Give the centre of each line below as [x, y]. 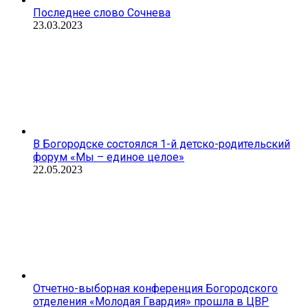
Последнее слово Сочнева [102, 12]
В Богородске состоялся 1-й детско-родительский [162, 144]
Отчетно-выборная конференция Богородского [155, 288]
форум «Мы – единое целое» [109, 157]
